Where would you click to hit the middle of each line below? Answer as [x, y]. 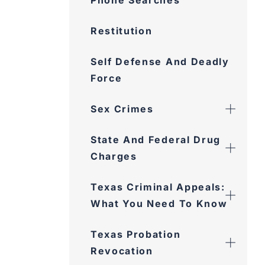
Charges [114, 156]
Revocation [122, 251]
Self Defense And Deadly [160, 62]
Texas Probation [136, 234]
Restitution [122, 31]
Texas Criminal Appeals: [158, 187]
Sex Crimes [122, 109]
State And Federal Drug [156, 140]
